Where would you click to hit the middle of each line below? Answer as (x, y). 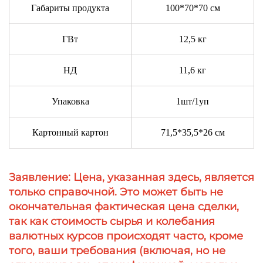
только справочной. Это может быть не (116, 192)
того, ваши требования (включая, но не (117, 250)
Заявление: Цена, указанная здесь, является (131, 177)
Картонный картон (70, 132)
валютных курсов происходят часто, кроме (126, 236)
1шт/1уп (193, 101)
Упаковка (70, 101)
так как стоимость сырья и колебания (112, 221)
